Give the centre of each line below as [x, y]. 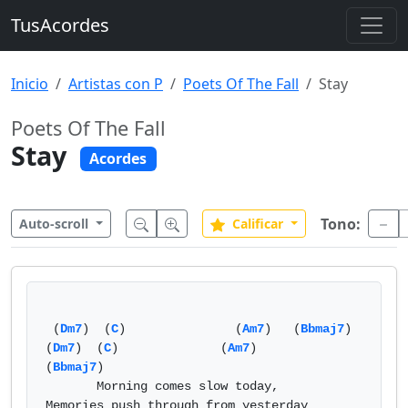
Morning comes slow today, [71, 386]
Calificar [257, 224]
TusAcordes [60, 25]
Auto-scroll [56, 224]
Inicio [30, 84]
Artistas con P [116, 84]
